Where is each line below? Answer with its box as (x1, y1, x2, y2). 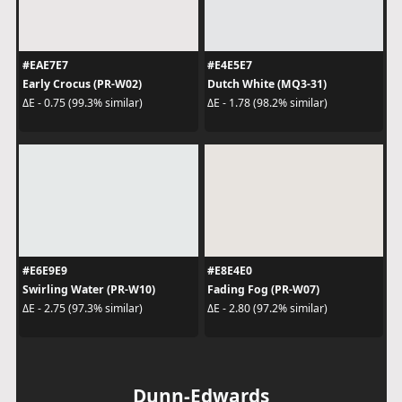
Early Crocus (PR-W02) (22, 75, 142, 92)
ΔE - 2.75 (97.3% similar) (22, 301, 143, 316)
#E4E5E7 (207, 57, 252, 73)
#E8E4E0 (207, 262, 252, 278)
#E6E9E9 (22, 262, 67, 278)
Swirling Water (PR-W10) (22, 281, 155, 297)
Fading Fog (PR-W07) (207, 281, 319, 297)
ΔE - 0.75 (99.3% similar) (22, 95, 143, 110)
